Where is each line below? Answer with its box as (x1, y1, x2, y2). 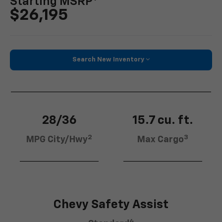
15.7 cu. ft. (132, 114, 193, 127)
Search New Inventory (72, 56, 144, 63)
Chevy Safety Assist (54, 199, 168, 211)
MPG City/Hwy (26, 135, 88, 145)
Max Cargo (137, 135, 184, 145)
